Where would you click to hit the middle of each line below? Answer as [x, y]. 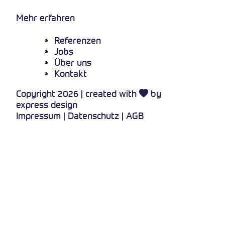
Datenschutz [93, 116]
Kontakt [71, 73]
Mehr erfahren [45, 18]
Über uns [73, 62]
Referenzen [78, 40]
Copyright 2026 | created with [78, 93]
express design [47, 104]
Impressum [38, 116]
